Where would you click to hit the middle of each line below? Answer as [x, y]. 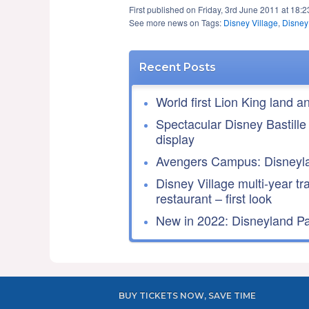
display [175, 138]
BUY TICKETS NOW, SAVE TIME [187, 295]
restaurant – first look [214, 198]
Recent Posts [178, 67]
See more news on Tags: [176, 22]
